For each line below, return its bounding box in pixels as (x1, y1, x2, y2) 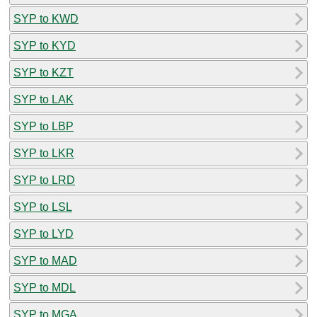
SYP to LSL (13, 200, 72, 213)
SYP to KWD (13, 12, 79, 25)
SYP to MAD (13, 254, 77, 267)
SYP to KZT (13, 66, 74, 79)
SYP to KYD (13, 39, 76, 52)
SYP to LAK (13, 93, 74, 105)
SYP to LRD (13, 173, 75, 186)
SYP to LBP (13, 120, 74, 132)
